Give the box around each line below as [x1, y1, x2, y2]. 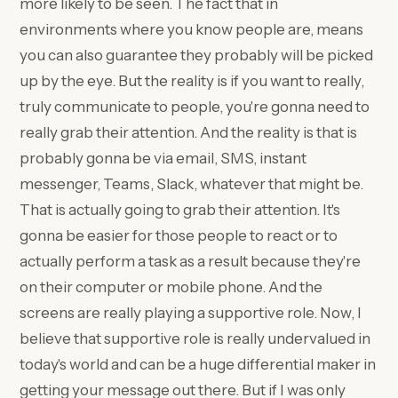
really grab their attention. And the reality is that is [20, 123, 358, 141]
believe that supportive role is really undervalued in [20, 330, 371, 347]
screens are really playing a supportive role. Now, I [20, 304, 362, 322]
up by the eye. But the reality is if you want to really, [20, 72, 365, 90]
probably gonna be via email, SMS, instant [20, 149, 307, 167]
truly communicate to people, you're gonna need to [20, 98, 370, 115]
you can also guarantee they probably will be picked [20, 46, 374, 64]
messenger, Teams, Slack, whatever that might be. [20, 175, 364, 193]
